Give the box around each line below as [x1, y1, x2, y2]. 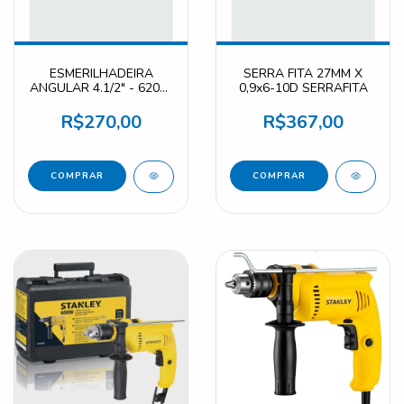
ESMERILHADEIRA [49, 65, 153, 82]
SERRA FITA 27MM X [243, 65, 363, 82]
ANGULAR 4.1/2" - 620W [29, 79, 173, 96]
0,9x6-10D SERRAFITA [238, 79, 368, 96]
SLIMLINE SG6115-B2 [40, 94, 162, 111]
